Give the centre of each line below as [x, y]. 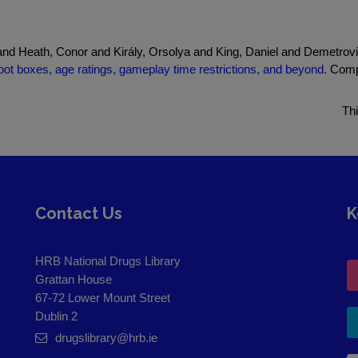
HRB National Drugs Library [108, 261]
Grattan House [74, 279]
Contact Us [79, 213]
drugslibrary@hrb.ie [106, 338]
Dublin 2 [56, 316]
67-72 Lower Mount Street [103, 298]
